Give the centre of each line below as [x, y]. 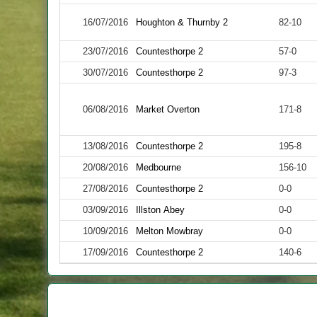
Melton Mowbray [170, 231]
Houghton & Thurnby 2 [182, 22]
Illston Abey [161, 210]
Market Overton [168, 109]
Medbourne [159, 167]
